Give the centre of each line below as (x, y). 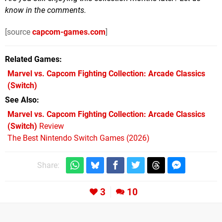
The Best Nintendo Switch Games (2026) (79, 138)
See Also (21, 100)
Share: (48, 166)
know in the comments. (46, 10)
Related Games (32, 59)
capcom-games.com (69, 32)
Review (51, 126)
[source (19, 32)
